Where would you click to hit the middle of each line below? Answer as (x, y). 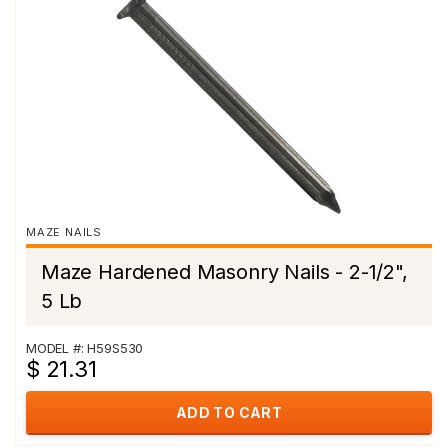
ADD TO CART (229, 412)
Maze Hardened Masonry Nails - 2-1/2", (224, 272)
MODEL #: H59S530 (85, 348)
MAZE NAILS (64, 232)
